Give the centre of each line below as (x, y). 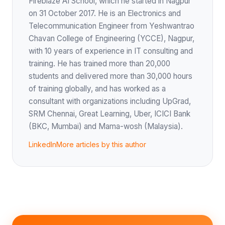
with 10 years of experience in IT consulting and (111, 51)
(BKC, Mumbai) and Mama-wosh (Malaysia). (106, 126)
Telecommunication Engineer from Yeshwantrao (111, 26)
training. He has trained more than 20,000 (99, 64)
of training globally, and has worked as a (97, 89)
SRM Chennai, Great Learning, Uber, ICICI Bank (109, 114)
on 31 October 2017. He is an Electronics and (105, 13)
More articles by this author (101, 144)
